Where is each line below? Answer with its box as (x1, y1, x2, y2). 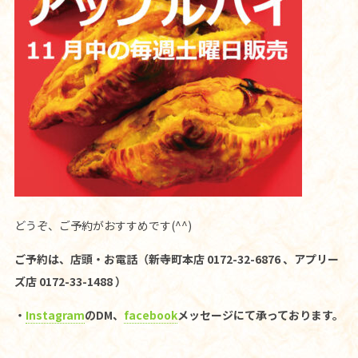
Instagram (25, 306, 85, 323)
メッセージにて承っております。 (177, 306, 344, 323)
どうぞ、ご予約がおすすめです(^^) (14, 217, 192, 233)
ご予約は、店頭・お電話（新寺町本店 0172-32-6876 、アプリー (14, 250, 339, 267)
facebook (123, 306, 177, 323)
